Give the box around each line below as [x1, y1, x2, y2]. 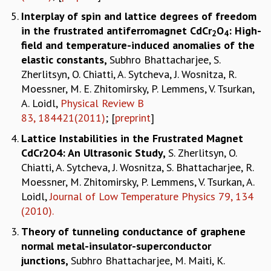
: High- [229, 23, 261, 38]
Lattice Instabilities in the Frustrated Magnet [21, 131, 243, 145]
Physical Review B [60, 96, 144, 110]
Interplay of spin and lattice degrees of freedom [21, 8, 256, 23]
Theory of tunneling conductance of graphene [21, 224, 246, 238]
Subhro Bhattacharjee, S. [109, 52, 220, 67]
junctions [21, 253, 65, 267]
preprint [115, 110, 151, 125]
